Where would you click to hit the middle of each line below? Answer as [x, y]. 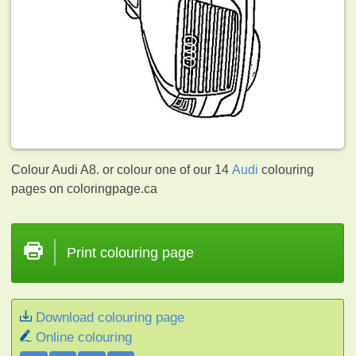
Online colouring [84, 337]
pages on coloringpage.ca [85, 188]
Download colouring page [110, 317]
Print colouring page [131, 252]
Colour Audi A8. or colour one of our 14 [122, 169]
